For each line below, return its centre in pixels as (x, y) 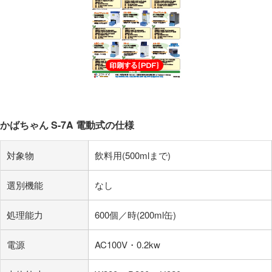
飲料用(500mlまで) (133, 155)
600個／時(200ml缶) (135, 214)
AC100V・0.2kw (127, 244)
